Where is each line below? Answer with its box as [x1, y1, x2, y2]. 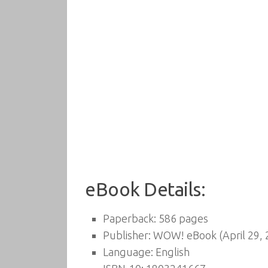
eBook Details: [85, 179, 205, 200]
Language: [103, 246, 153, 258]
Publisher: [103, 229, 151, 241]
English [153, 246, 190, 258]
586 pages [156, 212, 208, 224]
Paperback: [103, 212, 156, 224]
